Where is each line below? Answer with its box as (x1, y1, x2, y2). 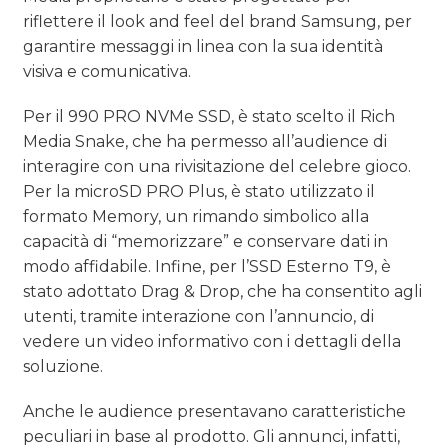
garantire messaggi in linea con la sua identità (23, 37, 384, 57)
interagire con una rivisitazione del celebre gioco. (23, 157, 412, 177)
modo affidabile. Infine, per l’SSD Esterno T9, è (23, 257, 392, 277)
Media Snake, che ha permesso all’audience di (23, 132, 388, 152)
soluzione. (23, 357, 104, 377)
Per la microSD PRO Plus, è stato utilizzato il (23, 182, 376, 202)
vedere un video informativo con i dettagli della (23, 332, 402, 352)
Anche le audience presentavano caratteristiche (23, 402, 407, 422)
